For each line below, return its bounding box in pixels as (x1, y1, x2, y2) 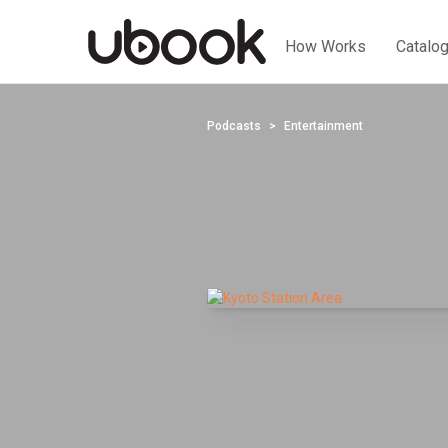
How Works (285, 36, 366, 56)
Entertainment (284, 119, 363, 133)
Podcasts (207, 119, 261, 133)
